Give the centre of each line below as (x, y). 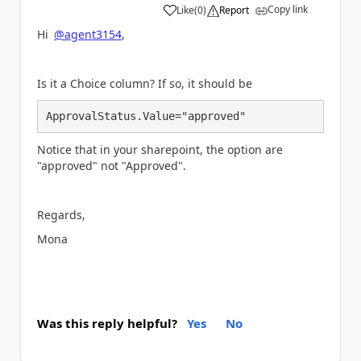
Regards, (61, 214)
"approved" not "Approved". (112, 165)
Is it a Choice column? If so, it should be (146, 83)
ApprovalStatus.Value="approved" (146, 116)
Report (234, 10)
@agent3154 (88, 34)
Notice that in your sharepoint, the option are (160, 149)
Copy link (288, 9)
